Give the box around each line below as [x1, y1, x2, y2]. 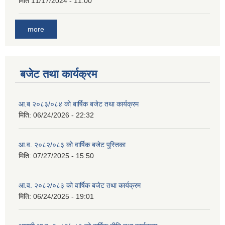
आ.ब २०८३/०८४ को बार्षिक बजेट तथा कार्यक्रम [19, 99, 139, 108]
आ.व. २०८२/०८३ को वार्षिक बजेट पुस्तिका [19, 140, 126, 149]
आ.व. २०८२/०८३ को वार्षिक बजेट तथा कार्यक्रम [19, 181, 141, 189]
